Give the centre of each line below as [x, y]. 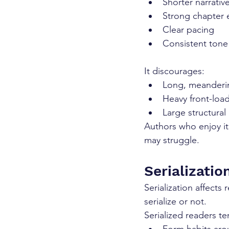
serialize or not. [175, 202]
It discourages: [174, 71]
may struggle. [172, 140]
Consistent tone [195, 44]
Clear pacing [188, 30]
